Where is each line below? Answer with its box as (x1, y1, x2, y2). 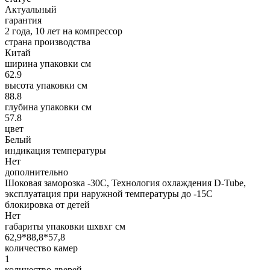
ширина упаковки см (5, 58, 91, 69)
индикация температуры (5, 145, 106, 156)
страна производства (5, 37, 90, 48)
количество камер (5, 243, 78, 254)
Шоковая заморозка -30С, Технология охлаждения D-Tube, (5, 178, 246, 189)
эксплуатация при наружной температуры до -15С (5, 189, 213, 199)
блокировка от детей (5, 199, 90, 210)
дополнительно (5, 167, 68, 178)
